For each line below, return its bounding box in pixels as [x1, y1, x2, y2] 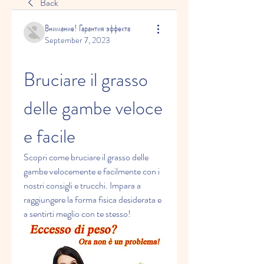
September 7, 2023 [45, 34, 110, 46]
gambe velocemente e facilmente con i [24, 164, 160, 178]
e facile [24, 123, 75, 150]
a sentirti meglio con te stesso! [24, 207, 131, 220]
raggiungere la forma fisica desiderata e [24, 193, 161, 206]
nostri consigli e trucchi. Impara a [24, 179, 141, 192]
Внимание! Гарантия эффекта [45, 21, 130, 35]
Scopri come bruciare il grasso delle [24, 150, 148, 164]
